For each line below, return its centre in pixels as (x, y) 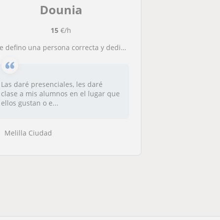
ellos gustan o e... (30, 103)
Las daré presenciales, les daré (52, 84)
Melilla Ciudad (28, 133)
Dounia (61, 10)
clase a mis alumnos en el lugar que (61, 94)
